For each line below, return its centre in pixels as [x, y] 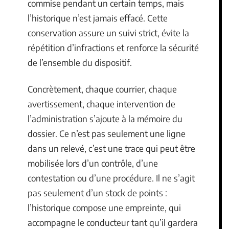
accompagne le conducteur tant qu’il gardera [113, 222]
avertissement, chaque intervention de [101, 104]
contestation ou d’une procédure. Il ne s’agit [111, 178]
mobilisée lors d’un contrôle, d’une [93, 163]
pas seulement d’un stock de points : [97, 192]
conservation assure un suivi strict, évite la [108, 33]
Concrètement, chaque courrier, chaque [102, 89]
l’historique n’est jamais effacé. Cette [98, 18]
